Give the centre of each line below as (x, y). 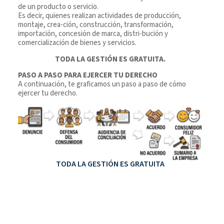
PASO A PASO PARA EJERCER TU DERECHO (88, 75)
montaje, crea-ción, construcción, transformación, (96, 25)
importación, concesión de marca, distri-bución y (93, 34)
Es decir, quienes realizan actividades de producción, (99, 16)
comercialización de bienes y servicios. (77, 43)
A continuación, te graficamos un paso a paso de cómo (102, 84)
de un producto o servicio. (58, 7)
